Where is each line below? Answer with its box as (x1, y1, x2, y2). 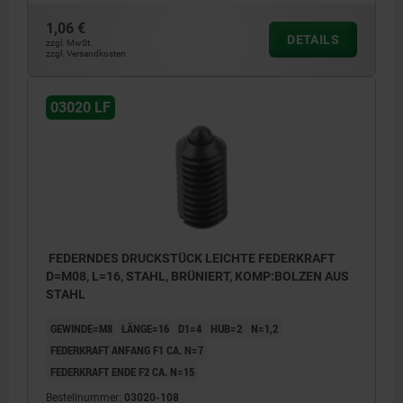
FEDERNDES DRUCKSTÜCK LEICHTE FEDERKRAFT (46, 251, 336, 266)
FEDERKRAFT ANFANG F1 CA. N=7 (50, 342, 203, 359)
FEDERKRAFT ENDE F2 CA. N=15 (50, 363, 194, 381)
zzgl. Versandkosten (46, 49, 126, 59)
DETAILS (287, 32, 339, 48)
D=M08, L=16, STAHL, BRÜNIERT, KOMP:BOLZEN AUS (46, 269, 349, 284)
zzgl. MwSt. (46, 38, 93, 49)
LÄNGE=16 (121, 320, 169, 337)
